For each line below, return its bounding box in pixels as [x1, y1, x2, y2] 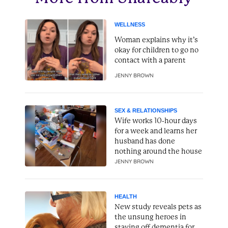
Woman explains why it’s [115, 36, 198, 44]
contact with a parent [115, 56, 186, 64]
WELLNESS [115, 21, 145, 27]
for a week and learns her [115, 127, 197, 135]
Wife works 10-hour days [115, 117, 197, 125]
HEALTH [115, 193, 137, 199]
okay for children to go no [115, 46, 198, 54]
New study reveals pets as [115, 203, 202, 211]
